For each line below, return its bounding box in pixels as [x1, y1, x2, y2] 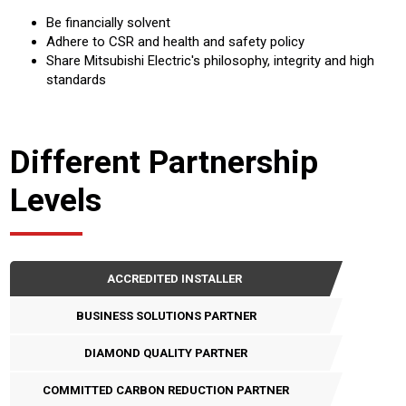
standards [46, 72, 106, 89]
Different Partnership [10, 143, 318, 182]
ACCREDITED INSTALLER [106, 272, 242, 286]
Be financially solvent [46, 14, 170, 32]
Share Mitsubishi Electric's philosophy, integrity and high [46, 53, 374, 70]
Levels [10, 181, 101, 220]
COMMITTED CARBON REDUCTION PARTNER [43, 383, 289, 398]
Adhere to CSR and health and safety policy [46, 34, 304, 51]
